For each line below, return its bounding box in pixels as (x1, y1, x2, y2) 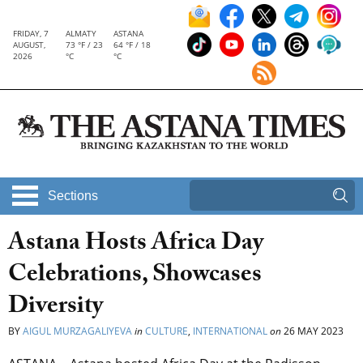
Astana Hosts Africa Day (8, 224, 263, 267)
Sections (48, 189, 98, 203)
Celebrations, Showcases (8, 256, 262, 298)
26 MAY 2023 (281, 324, 344, 339)
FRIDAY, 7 (13, 28, 49, 39)
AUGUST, (13, 39, 45, 50)
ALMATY (66, 28, 97, 39)
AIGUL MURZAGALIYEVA (23, 324, 135, 339)
